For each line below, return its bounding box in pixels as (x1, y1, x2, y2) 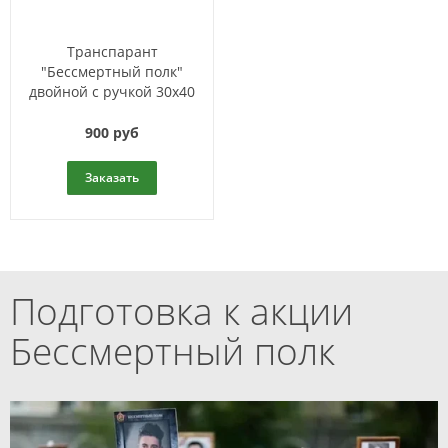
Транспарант (66, 41, 158, 61)
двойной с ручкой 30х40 (29, 81, 195, 101)
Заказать (85, 168, 139, 186)
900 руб (85, 122, 139, 142)
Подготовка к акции (10, 284, 353, 336)
